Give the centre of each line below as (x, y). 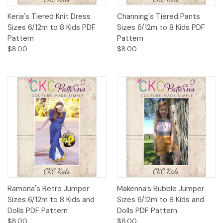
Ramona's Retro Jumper (48, 188)
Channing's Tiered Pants (158, 17)
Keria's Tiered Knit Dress (49, 17)
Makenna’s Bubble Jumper (160, 188)
